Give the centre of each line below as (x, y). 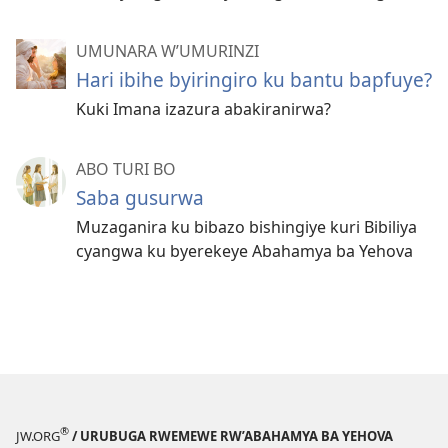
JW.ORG (38, 435)
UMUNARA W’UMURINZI (167, 51)
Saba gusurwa (140, 198)
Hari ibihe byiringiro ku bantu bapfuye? (254, 80)
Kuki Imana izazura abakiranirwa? (203, 109)
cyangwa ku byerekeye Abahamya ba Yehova (244, 251)
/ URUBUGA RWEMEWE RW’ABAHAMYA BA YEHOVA (231, 435)
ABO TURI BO (126, 169)
